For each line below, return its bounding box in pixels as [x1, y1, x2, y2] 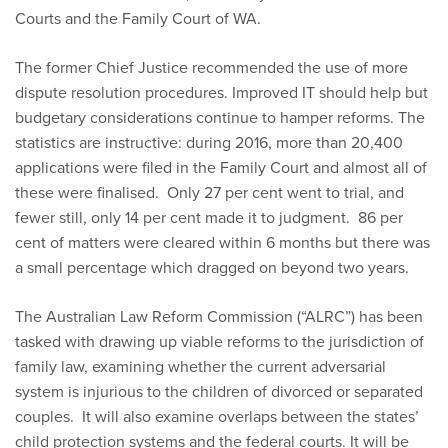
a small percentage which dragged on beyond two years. [15, 256, 409, 279]
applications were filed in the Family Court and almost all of [15, 156, 427, 179]
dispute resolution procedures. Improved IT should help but [15, 81, 428, 104]
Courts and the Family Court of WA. [15, 7, 261, 30]
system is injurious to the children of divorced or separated [15, 380, 423, 403]
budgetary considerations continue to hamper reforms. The [15, 106, 425, 129]
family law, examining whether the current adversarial [15, 355, 386, 378]
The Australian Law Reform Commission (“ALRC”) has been [15, 305, 423, 328]
